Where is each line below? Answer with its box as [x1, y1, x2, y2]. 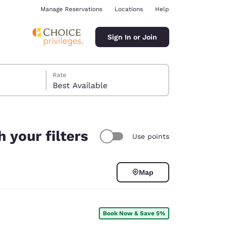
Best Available [53, 81, 108, 90]
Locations [115, 6, 143, 13]
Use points [132, 132, 169, 140]
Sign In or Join [107, 32, 157, 41]
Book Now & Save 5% [103, 209, 165, 217]
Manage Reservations [41, 6, 102, 13]
